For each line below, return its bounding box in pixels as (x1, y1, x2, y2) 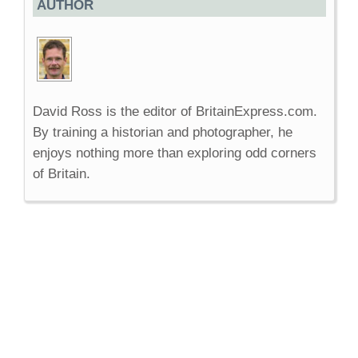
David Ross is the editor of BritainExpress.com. (33, 104, 317, 120)
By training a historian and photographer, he (33, 125, 292, 141)
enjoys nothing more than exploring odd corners (33, 145, 316, 161)
